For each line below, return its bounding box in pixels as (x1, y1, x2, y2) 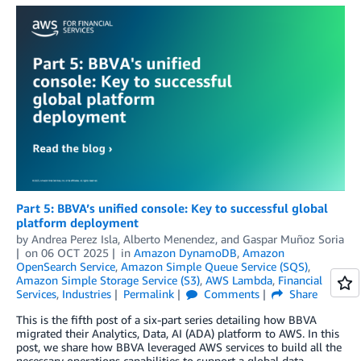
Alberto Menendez (123, 232, 215, 247)
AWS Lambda (205, 273, 272, 288)
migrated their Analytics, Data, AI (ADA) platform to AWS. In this (16, 326, 339, 341)
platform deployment (16, 215, 139, 230)
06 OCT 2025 (40, 246, 109, 260)
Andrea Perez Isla (31, 232, 118, 247)
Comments (200, 287, 259, 301)
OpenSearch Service (16, 259, 115, 274)
